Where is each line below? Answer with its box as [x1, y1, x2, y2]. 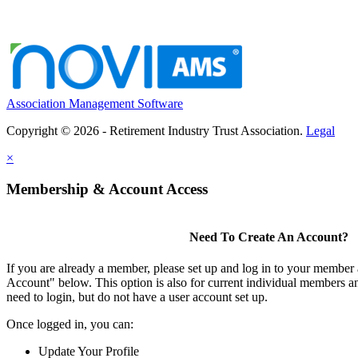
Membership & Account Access [6, 180, 208, 197]
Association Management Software [6, 97, 183, 111]
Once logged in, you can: [6, 317, 133, 332]
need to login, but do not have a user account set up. [6, 290, 268, 304]
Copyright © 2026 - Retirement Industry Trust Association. [6, 124, 306, 138]
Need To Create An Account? [189, 229, 348, 244]
